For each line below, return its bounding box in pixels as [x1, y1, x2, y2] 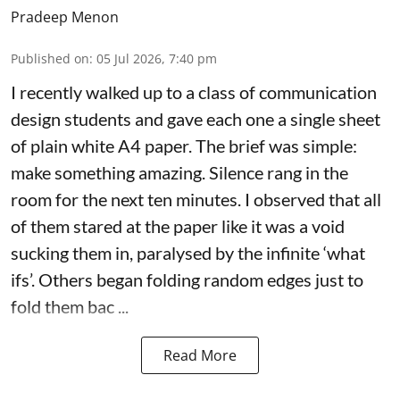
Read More [163, 346, 237, 366]
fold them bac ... [11, 296, 129, 318]
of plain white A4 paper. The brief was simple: [11, 135, 357, 157]
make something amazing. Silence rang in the [11, 162, 348, 184]
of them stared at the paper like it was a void [11, 215, 345, 237]
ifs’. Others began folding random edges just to [11, 269, 363, 291]
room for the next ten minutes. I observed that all [11, 188, 381, 211]
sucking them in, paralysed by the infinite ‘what [11, 242, 365, 264]
